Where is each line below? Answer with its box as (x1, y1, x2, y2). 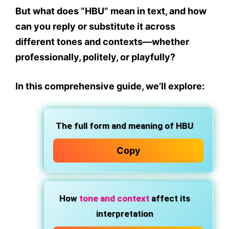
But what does (15, 6, 81, 16)
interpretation (96, 209, 153, 219)
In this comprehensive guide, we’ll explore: (15, 81, 204, 91)
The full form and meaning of (56, 121, 176, 131)
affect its (149, 193, 190, 203)
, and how (165, 6, 207, 16)
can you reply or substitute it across (15, 21, 175, 32)
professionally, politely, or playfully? (15, 52, 175, 62)
